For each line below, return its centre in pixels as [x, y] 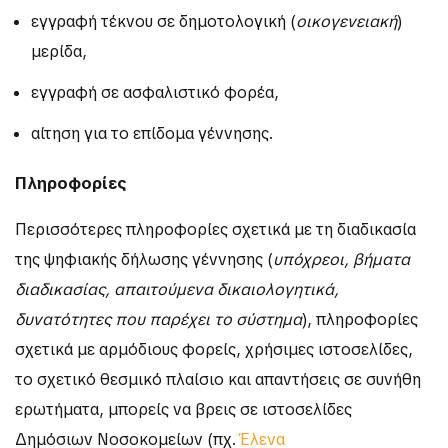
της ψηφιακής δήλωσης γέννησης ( [144, 260]
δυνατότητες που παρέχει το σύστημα [158, 320]
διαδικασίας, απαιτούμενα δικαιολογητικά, [177, 290]
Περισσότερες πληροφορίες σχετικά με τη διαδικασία [215, 230]
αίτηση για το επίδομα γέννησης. [152, 134]
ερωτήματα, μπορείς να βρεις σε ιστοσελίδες [183, 410]
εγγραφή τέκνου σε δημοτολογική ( [163, 21]
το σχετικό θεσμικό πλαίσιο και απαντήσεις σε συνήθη [218, 380]
